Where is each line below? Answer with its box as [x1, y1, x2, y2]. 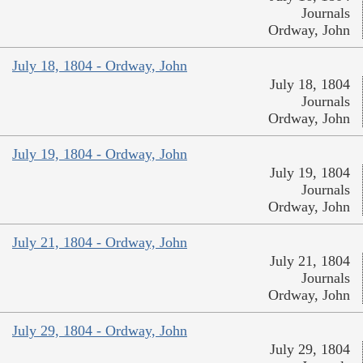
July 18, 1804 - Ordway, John [12, 58, 187, 75]
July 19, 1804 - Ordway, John [12, 146, 187, 163]
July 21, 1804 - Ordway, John [12, 234, 187, 251]
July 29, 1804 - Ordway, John [12, 322, 187, 340]
